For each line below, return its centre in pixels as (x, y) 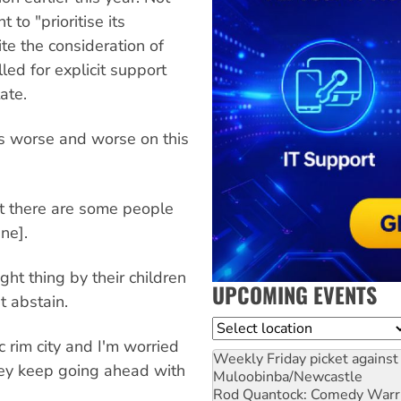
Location (241, 327)
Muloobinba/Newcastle (288, 376)
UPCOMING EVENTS (294, 294)
